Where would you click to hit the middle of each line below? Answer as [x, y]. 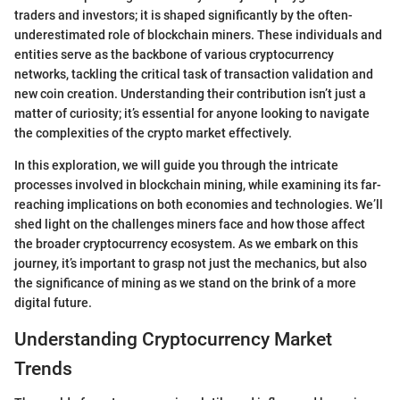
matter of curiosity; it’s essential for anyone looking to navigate [192, 113]
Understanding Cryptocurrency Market [173, 339]
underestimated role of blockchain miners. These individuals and [198, 34]
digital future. [53, 302]
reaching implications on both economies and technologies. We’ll [199, 204]
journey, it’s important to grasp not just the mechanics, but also [191, 263]
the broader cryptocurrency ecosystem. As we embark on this [186, 243]
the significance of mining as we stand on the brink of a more [185, 283]
